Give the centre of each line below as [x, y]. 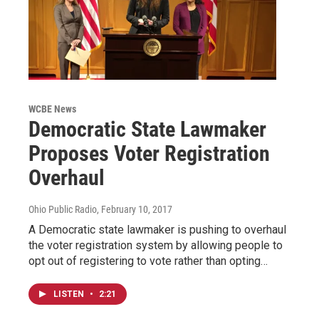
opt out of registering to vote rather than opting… [148, 261]
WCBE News [52, 109]
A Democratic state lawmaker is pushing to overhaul [157, 229]
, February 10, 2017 [135, 209]
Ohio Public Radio [63, 209]
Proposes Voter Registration [149, 153]
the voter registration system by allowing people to [156, 245]
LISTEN [70, 294]
